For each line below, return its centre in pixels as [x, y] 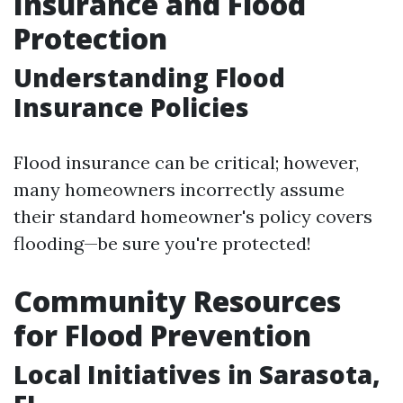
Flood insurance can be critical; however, [186, 162]
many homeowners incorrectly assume [179, 189]
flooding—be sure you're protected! [162, 243]
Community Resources [177, 301]
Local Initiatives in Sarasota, [197, 374]
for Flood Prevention [162, 335]
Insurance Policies [131, 107]
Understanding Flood [149, 77]
